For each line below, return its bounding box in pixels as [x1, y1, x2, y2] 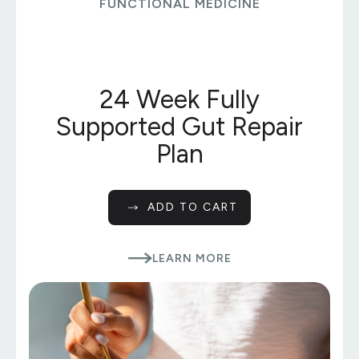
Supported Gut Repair [56, 111, 303, 142]
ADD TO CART [147, 200, 239, 214]
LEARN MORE [151, 251, 232, 265]
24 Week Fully [99, 83, 260, 115]
